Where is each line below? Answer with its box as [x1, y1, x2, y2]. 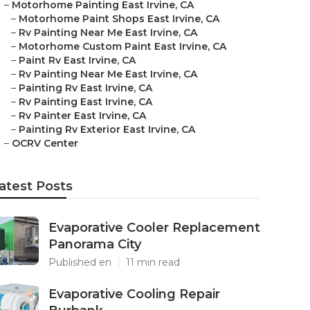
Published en [48, 256, 111, 268]
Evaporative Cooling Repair [48, 286, 220, 302]
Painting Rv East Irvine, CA [19, 82, 152, 94]
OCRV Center [12, 137, 78, 149]
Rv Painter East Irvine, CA [19, 109, 146, 122]
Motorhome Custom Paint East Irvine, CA [19, 40, 226, 53]
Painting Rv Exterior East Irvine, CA [19, 123, 195, 136]
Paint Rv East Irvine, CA [19, 54, 136, 66]
